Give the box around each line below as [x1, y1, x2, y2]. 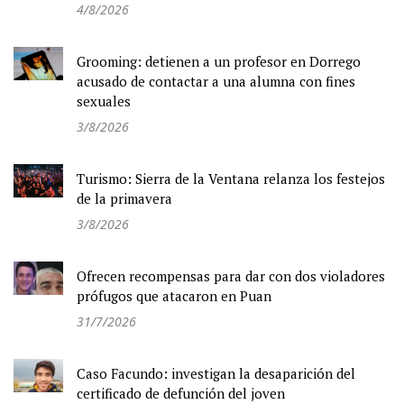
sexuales [77, 91, 131, 110]
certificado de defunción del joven [77, 383, 285, 402]
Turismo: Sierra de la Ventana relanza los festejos [77, 169, 385, 188]
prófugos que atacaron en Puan [77, 286, 271, 305]
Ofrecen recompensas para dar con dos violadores [77, 266, 385, 285]
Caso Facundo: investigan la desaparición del [77, 363, 355, 382]
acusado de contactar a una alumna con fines [77, 71, 355, 90]
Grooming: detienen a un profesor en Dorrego [77, 51, 361, 70]
